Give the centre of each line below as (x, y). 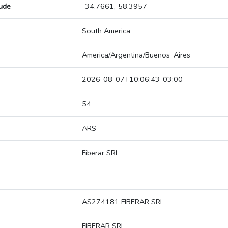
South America (106, 31)
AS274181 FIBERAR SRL (123, 202)
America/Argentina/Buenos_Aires (136, 55)
